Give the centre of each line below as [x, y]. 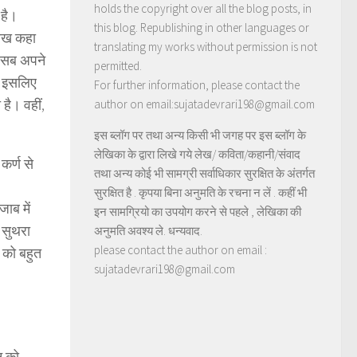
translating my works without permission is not [206, 46]
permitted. [118, 65]
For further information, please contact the [197, 84]
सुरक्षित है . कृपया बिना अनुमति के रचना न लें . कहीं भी [200, 192]
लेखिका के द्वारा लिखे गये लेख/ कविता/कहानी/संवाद [197, 154]
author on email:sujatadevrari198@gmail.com [204, 104]
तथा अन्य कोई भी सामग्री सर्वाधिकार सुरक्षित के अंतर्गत [204, 173]
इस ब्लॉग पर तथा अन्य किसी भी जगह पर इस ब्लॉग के [200, 135]
